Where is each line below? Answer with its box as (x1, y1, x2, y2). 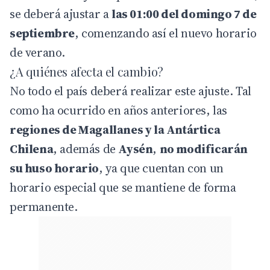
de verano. (10, 43, 65, 61)
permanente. (10, 198, 78, 215)
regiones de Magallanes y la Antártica (10, 121, 221, 138)
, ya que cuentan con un (99, 159, 224, 177)
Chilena (10, 140, 54, 157)
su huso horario (10, 159, 99, 177)
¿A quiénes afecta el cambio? (10, 63, 163, 80)
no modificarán (159, 140, 248, 157)
